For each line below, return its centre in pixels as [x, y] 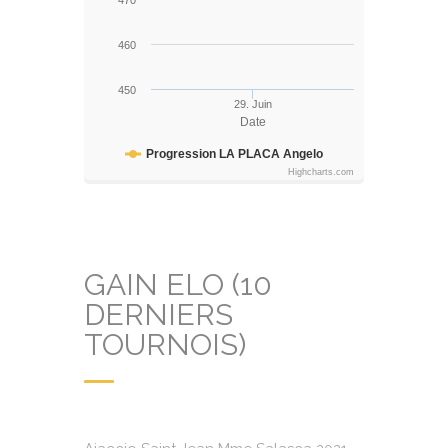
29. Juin [252, 104]
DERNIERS [158, 314]
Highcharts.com [321, 172]
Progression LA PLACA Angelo [234, 154]
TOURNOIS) [165, 344]
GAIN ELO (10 [178, 284]
